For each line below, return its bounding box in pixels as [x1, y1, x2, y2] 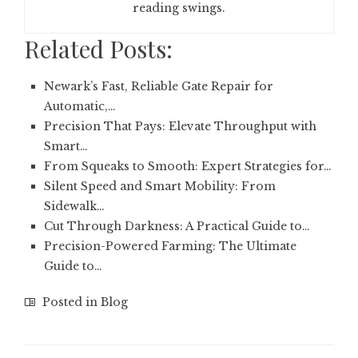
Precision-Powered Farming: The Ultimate [44, 239, 296, 253]
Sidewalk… [44, 199, 105, 213]
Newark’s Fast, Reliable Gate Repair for [44, 79, 273, 93]
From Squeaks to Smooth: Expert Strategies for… [44, 159, 332, 173]
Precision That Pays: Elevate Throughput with [44, 119, 316, 133]
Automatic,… [44, 99, 116, 113]
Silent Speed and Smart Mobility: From [44, 179, 276, 193]
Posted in [39, 295, 101, 309]
